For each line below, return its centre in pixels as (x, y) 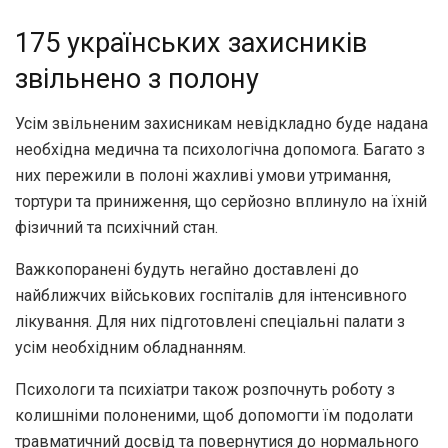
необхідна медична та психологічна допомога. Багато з (220, 149)
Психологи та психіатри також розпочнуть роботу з (205, 389)
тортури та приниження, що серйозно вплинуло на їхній (221, 201)
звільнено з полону (137, 78)
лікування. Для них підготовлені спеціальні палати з (210, 321)
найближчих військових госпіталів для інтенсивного (211, 295)
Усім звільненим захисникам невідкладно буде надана (221, 123)
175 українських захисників (191, 42)
